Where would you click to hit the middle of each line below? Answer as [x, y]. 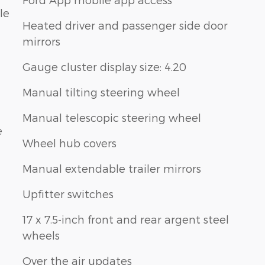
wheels [41, 235]
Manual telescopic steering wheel [112, 117]
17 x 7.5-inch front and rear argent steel [126, 219]
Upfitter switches [68, 193]
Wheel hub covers [70, 143]
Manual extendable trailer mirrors [112, 168]
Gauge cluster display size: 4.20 [104, 66]
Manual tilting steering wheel [101, 92]
